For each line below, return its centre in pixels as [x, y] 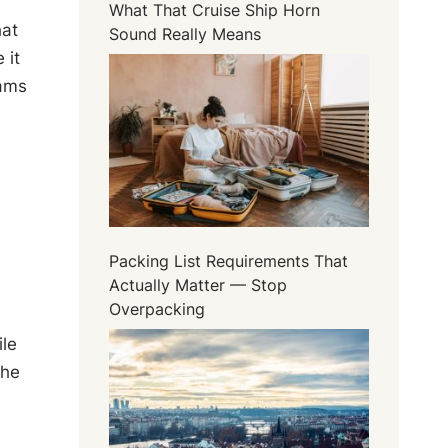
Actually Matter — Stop [198, 285]
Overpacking [157, 309]
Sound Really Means [185, 33]
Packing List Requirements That [229, 261]
